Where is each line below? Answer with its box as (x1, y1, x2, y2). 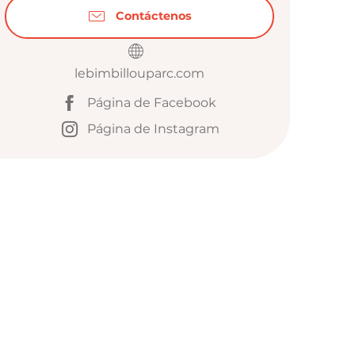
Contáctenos (116, 9, 192, 24)
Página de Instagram (86, 121, 219, 137)
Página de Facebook (86, 95, 216, 111)
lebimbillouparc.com (74, 65, 204, 81)
